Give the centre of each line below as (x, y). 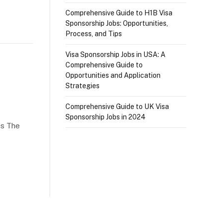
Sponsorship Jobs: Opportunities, (117, 23)
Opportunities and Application (113, 75)
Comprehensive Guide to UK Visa (117, 107)
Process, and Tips (94, 34)
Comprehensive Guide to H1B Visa (119, 13)
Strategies (83, 86)
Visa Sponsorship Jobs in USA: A (115, 55)
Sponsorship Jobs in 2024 (106, 117)
